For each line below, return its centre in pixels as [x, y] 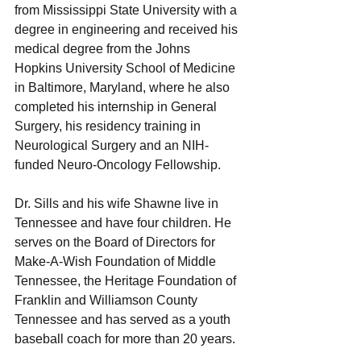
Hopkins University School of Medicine [127, 68]
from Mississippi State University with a [127, 10]
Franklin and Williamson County [108, 300]
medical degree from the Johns [104, 48]
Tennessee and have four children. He [124, 222]
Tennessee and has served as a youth [124, 319]
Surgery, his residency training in [109, 126]
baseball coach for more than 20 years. [125, 338]
